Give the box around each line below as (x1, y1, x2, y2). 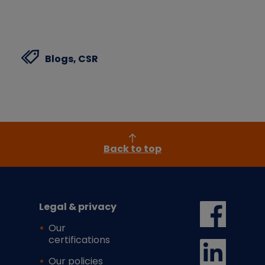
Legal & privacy (39, 200, 117, 214)
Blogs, (45, 52, 78, 66)
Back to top (104, 142, 161, 156)
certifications (49, 233, 110, 247)
